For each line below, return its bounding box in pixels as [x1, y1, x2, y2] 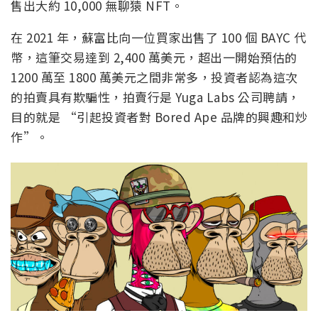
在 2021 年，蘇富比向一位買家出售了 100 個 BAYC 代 [11, 28, 307, 46]
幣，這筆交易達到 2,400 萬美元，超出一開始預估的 [11, 48, 297, 66]
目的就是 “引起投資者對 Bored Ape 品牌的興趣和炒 [11, 107, 307, 126]
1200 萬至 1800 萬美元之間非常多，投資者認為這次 [11, 67, 298, 86]
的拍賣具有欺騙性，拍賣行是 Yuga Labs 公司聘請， [11, 87, 300, 106]
